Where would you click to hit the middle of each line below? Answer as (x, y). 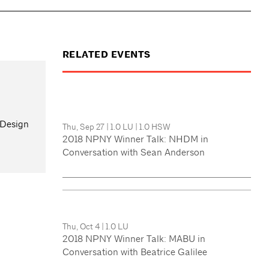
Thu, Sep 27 (84, 126)
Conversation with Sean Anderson (133, 152)
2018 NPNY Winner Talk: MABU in (134, 238)
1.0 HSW (155, 126)
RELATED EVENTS (106, 55)
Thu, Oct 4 (82, 226)
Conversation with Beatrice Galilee (134, 252)
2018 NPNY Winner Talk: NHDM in (135, 139)
